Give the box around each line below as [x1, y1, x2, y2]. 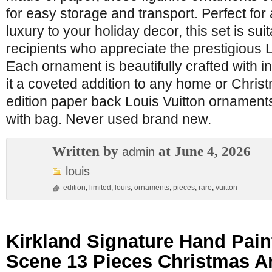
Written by [52, 143, 122, 159]
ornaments [134, 183, 169, 192]
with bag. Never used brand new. [6, 111, 211, 127]
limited [89, 183, 111, 192]
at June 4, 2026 [155, 143, 251, 159]
